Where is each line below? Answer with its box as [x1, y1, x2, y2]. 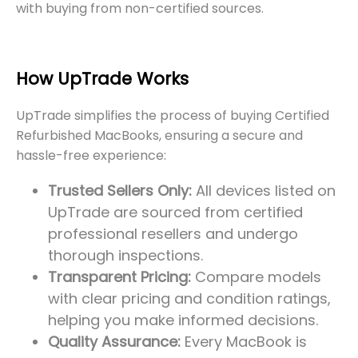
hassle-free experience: [16, 146, 166, 165]
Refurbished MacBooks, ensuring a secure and [16, 126, 303, 145]
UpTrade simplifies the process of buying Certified [16, 106, 329, 125]
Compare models [191, 267, 321, 287]
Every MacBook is [181, 332, 307, 352]
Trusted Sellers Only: [48, 181, 192, 201]
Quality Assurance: [48, 332, 181, 352]
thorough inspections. [48, 245, 203, 265]
